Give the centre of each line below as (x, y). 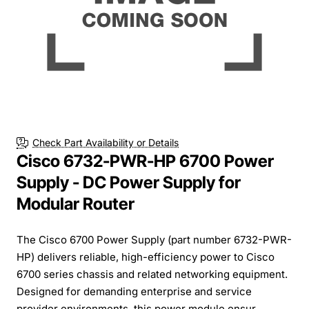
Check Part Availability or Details (106, 143)
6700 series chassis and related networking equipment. (152, 274)
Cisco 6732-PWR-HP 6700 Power (145, 161)
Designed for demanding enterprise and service (134, 291)
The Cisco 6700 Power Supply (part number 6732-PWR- (154, 239)
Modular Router (76, 203)
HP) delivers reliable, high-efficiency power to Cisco (146, 257)
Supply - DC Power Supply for (129, 182)
